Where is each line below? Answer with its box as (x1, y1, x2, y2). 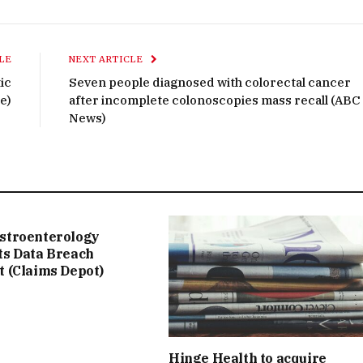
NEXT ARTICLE (69, 53, 146, 66)
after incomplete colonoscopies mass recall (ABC (69, 92, 361, 109)
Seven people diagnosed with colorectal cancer (69, 75, 351, 91)
